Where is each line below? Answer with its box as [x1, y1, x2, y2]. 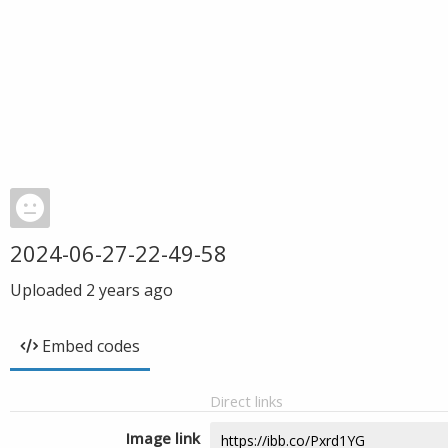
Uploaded [10, 279, 86, 301]
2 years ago [86, 279, 173, 301]
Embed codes [42, 335, 140, 357]
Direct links [210, 391, 283, 411]
